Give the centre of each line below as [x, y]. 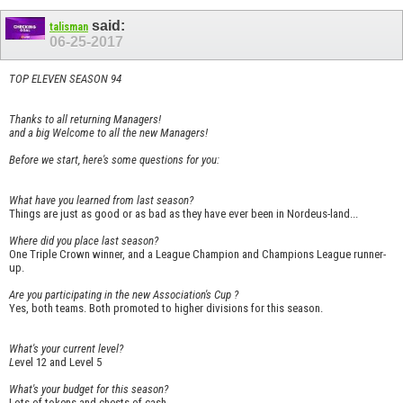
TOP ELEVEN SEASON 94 [65, 78]
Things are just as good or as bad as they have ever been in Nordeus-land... [184, 213]
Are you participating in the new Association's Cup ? [124, 294]
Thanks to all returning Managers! [85, 119]
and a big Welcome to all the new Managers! [108, 132]
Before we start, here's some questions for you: [114, 159]
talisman [69, 27]
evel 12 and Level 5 [58, 362]
